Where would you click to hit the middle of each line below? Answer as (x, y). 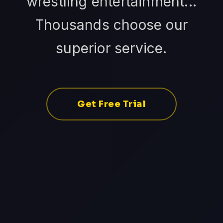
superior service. (111, 49)
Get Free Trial (111, 104)
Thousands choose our (111, 25)
